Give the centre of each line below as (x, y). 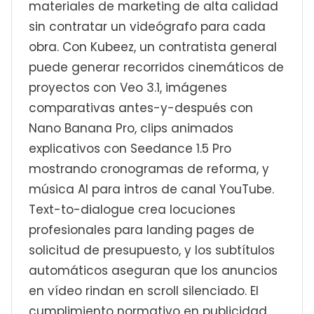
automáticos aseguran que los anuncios (153, 271)
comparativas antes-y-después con (141, 108)
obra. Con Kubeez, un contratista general (153, 47)
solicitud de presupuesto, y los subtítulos (152, 250)
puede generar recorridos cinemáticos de (156, 67)
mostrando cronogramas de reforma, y (149, 169)
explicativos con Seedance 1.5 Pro (130, 149)
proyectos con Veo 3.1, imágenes (128, 88)
